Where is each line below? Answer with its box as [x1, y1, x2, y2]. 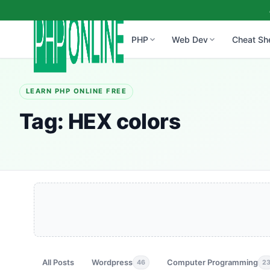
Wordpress [92, 257, 133, 268]
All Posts [42, 257, 75, 268]
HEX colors [68, 108, 180, 135]
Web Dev [172, 34, 209, 45]
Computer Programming [167, 257, 259, 268]
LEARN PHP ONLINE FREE [25, 87, 127, 96]
